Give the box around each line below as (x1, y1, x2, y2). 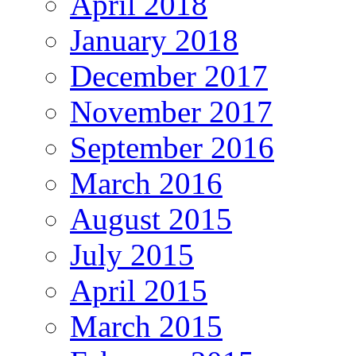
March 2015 (70, 309, 222, 344)
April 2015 (70, 273, 207, 308)
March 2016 (70, 166, 222, 201)
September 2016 (70, 130, 274, 165)
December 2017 (70, 59, 268, 94)
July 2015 (70, 238, 194, 273)
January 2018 (70, 23, 238, 58)
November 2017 (70, 95, 273, 130)
